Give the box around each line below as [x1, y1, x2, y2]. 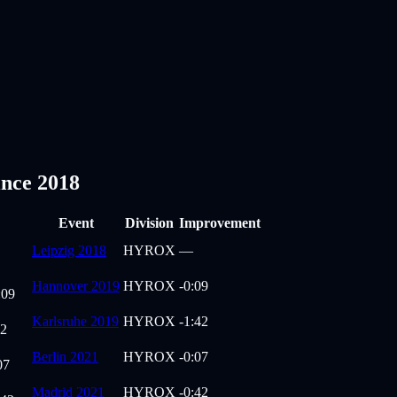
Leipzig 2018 [32, 243, 106, 259]
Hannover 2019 [32, 278, 120, 294]
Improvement [179, 215, 261, 231]
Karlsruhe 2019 [32, 314, 119, 330]
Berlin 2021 [32, 349, 98, 365]
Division [125, 215, 174, 231]
